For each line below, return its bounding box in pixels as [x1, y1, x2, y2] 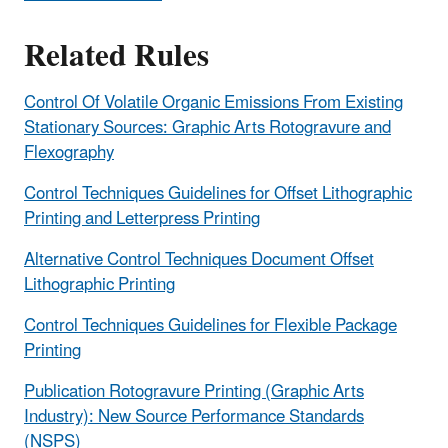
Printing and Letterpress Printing [24, 200, 260, 237]
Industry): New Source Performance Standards [24, 398, 364, 435]
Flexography [24, 134, 114, 171]
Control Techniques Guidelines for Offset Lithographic [24, 175, 412, 212]
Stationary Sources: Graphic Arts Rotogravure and [24, 109, 391, 146]
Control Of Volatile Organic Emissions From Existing [24, 84, 403, 121]
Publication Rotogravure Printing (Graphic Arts [24, 373, 364, 410]
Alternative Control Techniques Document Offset [24, 241, 374, 278]
